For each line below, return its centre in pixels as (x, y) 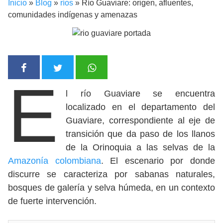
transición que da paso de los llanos (140, 134)
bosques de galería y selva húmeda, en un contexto (111, 187)
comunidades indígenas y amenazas (73, 15)
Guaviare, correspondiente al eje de (140, 120)
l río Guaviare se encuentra (140, 93)
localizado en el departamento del (140, 107)
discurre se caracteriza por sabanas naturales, (111, 174)
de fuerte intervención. (52, 201)
